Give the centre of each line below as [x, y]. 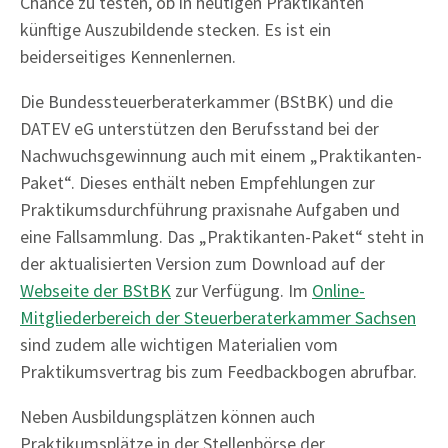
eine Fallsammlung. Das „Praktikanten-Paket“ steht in [222, 237]
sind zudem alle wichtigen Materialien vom [179, 345]
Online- [338, 291]
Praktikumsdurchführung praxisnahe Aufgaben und [210, 210]
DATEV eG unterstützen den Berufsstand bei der [199, 129]
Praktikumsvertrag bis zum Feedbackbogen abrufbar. [218, 372]
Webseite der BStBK [95, 291]
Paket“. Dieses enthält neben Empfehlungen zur [197, 183]
